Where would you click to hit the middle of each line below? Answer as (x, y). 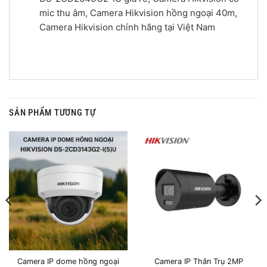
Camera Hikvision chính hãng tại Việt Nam (127, 27)
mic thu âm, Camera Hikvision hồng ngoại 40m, (138, 13)
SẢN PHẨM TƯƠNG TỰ (52, 112)
